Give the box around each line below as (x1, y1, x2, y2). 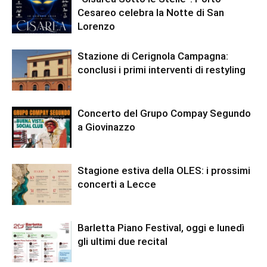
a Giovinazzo (77, 121, 135, 133)
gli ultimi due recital (77, 235, 167, 248)
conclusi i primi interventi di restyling (77, 64, 246, 76)
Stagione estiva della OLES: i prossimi (77, 164, 250, 177)
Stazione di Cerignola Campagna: (77, 50, 228, 63)
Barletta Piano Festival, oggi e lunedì (77, 222, 244, 234)
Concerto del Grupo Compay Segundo (77, 107, 251, 120)
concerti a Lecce (77, 178, 156, 191)
